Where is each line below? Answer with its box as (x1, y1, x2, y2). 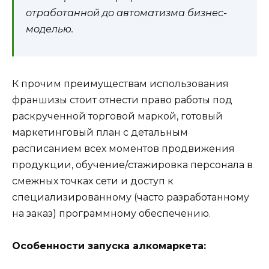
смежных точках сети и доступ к (12, 175, 174, 187)
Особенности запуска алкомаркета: (12, 240, 206, 252)
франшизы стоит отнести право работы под (12, 94, 232, 106)
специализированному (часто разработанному (12, 191, 249, 203)
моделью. (26, 23, 73, 35)
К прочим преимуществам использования (12, 77, 229, 89)
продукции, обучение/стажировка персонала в (12, 159, 253, 171)
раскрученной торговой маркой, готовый (12, 110, 223, 122)
